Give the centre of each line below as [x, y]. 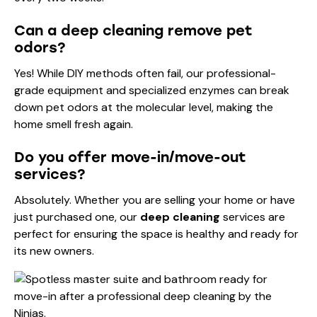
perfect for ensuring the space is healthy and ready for [156, 234]
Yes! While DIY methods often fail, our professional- [145, 73]
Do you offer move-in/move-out [130, 157]
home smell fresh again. [74, 124]
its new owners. [54, 250]
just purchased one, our [77, 217]
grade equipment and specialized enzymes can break [152, 90]
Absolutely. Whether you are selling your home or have [155, 200]
